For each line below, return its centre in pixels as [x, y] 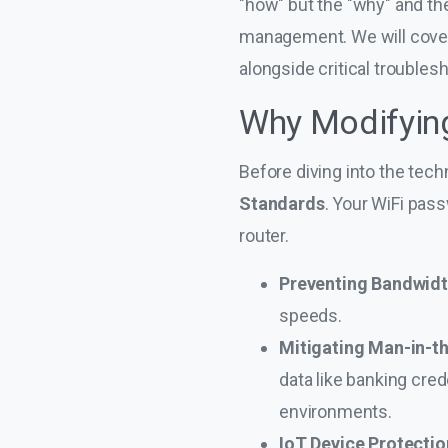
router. [264, 235]
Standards [282, 203]
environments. [335, 411]
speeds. [310, 315]
